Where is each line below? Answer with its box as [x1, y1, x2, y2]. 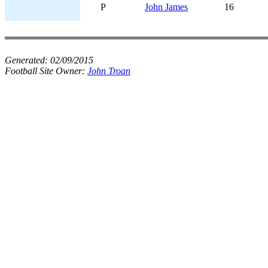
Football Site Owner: [5, 66, 87, 76]
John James [145, 2, 188, 12]
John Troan [87, 66, 130, 76]
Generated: [5, 55, 50, 65]
